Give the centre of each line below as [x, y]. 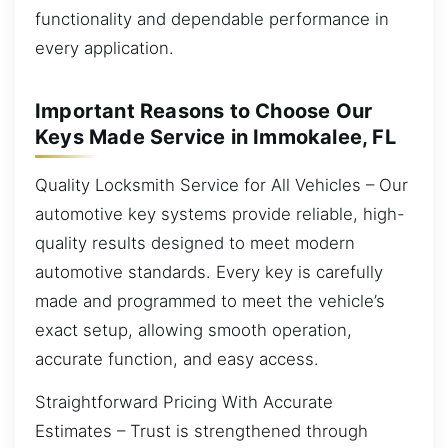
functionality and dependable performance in [212, 18]
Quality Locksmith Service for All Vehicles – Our [221, 184]
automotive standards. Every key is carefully [209, 271]
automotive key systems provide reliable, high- [220, 213]
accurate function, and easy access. [177, 358]
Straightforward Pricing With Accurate [184, 402]
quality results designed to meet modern [195, 242]
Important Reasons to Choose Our [204, 111]
